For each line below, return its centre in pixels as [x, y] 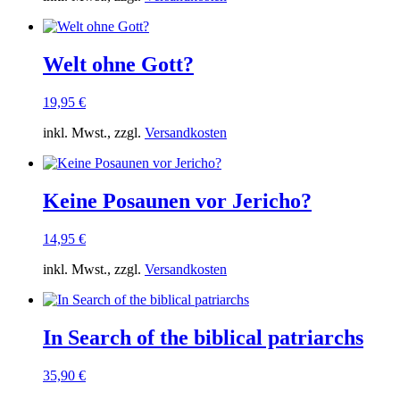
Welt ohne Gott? [118, 65]
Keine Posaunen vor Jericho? [177, 201]
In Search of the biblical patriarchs [203, 337]
